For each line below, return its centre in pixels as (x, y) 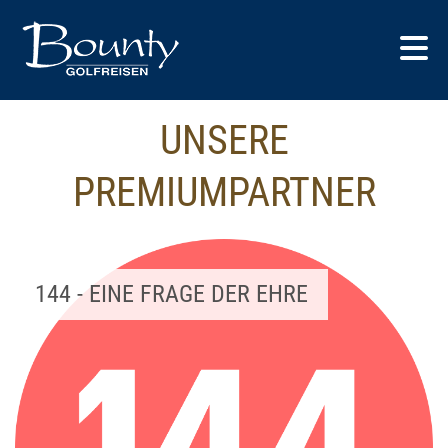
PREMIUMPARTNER (224, 192)
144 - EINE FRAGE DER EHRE (171, 294)
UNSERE (224, 140)
